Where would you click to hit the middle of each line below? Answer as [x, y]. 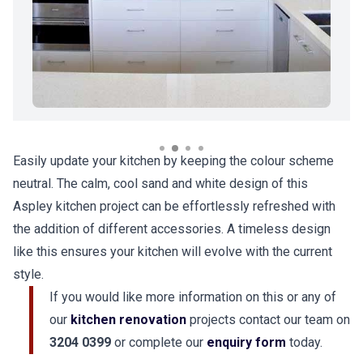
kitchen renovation [130, 320]
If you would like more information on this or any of [193, 297]
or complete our [160, 342]
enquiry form [248, 342]
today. [306, 342]
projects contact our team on [270, 320]
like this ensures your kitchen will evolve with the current [173, 252]
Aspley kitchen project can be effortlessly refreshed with [174, 206]
